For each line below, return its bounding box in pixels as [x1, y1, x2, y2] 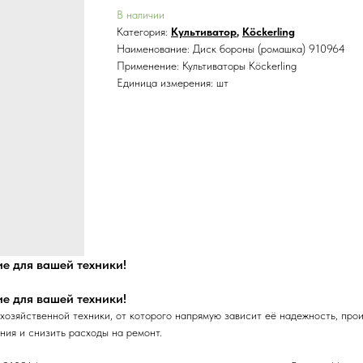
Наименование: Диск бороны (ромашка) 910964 [117, 42, 345, 55]
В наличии [117, 8, 164, 21]
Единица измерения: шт [117, 76, 228, 89]
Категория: [117, 25, 171, 38]
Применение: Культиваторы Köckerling [117, 59, 297, 72]
